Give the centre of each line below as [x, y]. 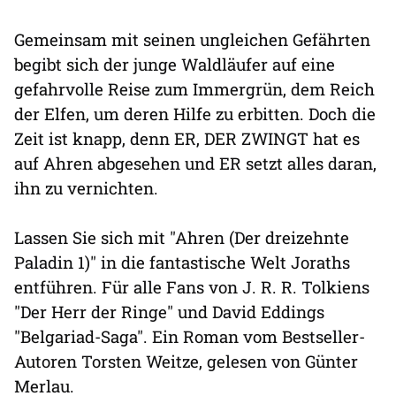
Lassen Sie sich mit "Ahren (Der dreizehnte [182, 238]
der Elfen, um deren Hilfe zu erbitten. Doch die [195, 114]
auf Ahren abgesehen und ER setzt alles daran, [195, 164]
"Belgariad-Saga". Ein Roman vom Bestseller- [190, 337]
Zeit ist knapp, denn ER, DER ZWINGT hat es [187, 139]
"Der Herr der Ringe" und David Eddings [169, 312]
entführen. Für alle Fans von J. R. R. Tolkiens [192, 287]
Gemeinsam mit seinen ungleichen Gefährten [192, 40]
